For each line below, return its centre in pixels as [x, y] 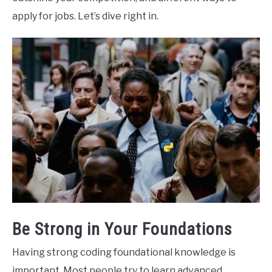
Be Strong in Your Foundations [122, 229]
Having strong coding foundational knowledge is [124, 253]
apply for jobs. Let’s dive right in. [85, 16]
